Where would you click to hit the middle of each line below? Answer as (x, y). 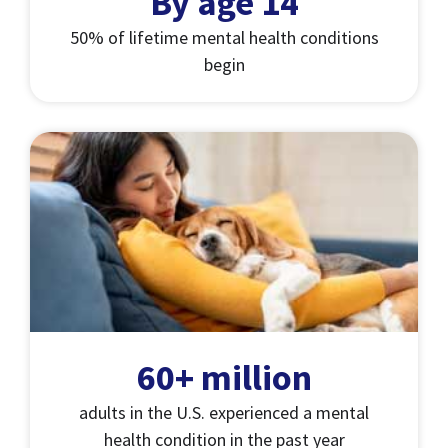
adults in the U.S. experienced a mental (224, 413)
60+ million (224, 378)
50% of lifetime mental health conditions (224, 38)
